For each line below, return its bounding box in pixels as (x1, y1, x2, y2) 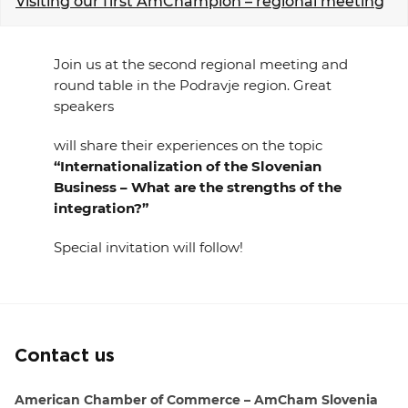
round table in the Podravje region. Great (53, 76, 331, 94)
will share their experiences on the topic (53, 137, 322, 154)
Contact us (15, 348, 115, 364)
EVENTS (15, 5, 76, 23)
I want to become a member (97, 232, 311, 250)
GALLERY (15, 164, 86, 181)
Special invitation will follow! (53, 239, 243, 256)
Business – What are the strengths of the (53, 178, 342, 196)
